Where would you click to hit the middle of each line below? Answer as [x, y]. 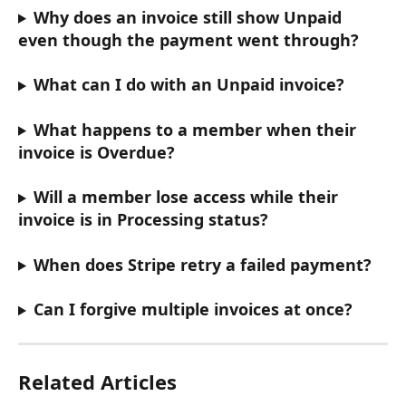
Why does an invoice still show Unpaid [189, 17]
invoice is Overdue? [97, 152]
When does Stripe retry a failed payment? [202, 264]
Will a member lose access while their [188, 197]
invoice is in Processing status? [143, 220]
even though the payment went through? [188, 39]
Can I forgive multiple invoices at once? [193, 309]
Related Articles [97, 382]
